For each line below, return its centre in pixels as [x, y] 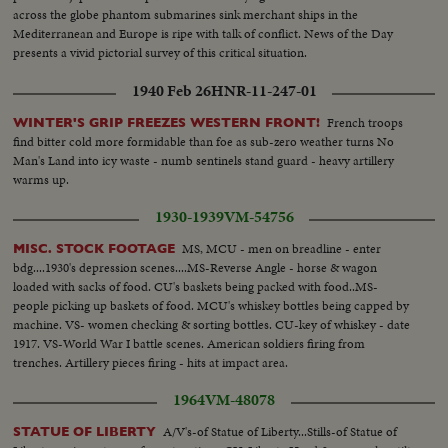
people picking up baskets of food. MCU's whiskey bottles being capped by [211, 305]
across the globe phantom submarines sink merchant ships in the [186, 15]
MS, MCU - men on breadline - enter [282, 248]
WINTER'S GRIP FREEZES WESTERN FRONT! [167, 122]
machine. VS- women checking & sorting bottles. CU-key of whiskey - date [212, 324]
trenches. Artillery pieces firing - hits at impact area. [151, 362]
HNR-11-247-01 [263, 90]
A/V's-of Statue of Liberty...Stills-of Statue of [280, 431]
